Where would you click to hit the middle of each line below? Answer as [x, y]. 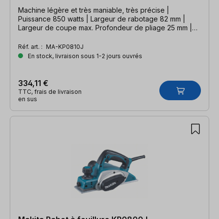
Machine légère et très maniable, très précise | [94, 10]
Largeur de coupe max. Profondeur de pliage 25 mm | [105, 27]
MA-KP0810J [65, 46]
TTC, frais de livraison [50, 91]
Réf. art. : [31, 46]
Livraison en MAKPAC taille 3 [64, 36]
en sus [28, 99]
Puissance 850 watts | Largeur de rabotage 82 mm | [102, 19]
